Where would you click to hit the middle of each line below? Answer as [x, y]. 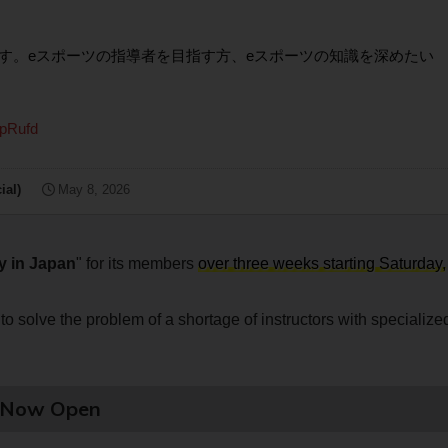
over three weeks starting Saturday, [321, 263]
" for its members [136, 263]
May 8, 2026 [93, 190]
